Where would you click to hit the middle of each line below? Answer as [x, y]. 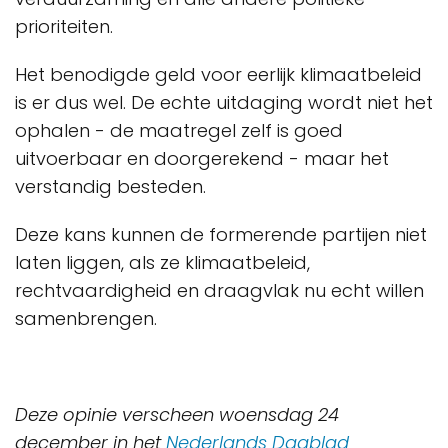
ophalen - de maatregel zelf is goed [179, 130]
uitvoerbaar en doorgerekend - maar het [202, 158]
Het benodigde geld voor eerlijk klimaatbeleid [218, 74]
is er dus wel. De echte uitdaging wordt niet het [224, 102]
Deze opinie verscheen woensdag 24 [177, 414]
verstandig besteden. [113, 186]
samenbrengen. [86, 318]
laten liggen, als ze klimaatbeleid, [162, 262]
